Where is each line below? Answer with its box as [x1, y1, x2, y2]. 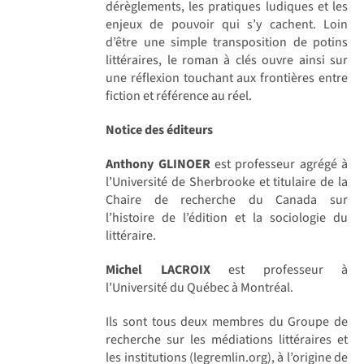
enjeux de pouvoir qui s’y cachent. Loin [106, 15, 348, 33]
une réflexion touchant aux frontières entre [106, 68, 348, 87]
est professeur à [210, 260, 348, 279]
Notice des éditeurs [106, 120, 214, 139]
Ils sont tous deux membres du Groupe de [106, 312, 348, 331]
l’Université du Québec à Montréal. [106, 278, 294, 297]
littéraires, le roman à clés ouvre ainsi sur [106, 50, 348, 69]
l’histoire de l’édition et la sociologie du [106, 208, 348, 227]
